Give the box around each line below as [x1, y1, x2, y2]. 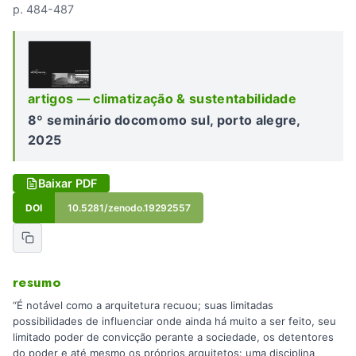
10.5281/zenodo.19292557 [68, 202, 191, 215]
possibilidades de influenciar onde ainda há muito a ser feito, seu [13, 315, 336, 328]
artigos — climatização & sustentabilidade [28, 90, 297, 106]
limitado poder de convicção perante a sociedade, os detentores [13, 331, 334, 344]
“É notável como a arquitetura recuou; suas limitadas [13, 299, 273, 312]
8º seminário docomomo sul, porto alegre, [28, 112, 300, 129]
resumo [13, 272, 62, 292]
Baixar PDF [38, 176, 97, 191]
